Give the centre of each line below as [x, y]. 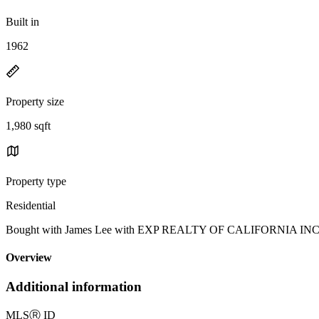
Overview [29, 258]
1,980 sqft [28, 125]
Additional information [74, 287]
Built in [22, 21]
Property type [36, 181]
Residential [31, 205]
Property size [35, 101]
